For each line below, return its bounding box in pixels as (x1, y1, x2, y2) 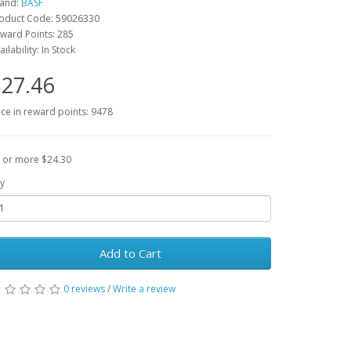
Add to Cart (99, 244, 161, 261)
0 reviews (63, 281, 105, 295)
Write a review (113, 281, 175, 295)
